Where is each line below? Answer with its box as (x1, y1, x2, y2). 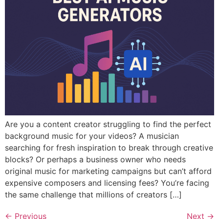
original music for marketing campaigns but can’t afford (5, 166, 212, 176)
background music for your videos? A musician (5, 131, 179, 141)
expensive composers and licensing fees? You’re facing (5, 177, 209, 188)
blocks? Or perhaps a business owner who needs (5, 154, 186, 164)
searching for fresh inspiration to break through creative (5, 142, 213, 153)
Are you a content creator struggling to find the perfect (5, 119, 211, 129)
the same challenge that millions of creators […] (5, 189, 182, 199)
